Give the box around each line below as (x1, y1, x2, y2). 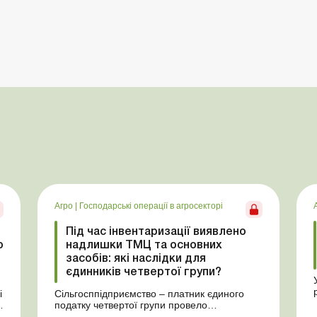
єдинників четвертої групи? (66, 267, 222, 277)
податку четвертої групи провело (54, 299, 208, 311)
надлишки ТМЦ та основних (66, 241, 223, 250)
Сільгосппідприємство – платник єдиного (54, 288, 245, 299)
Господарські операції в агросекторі (79, 201, 224, 211)
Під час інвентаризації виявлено (66, 227, 247, 237)
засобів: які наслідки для (66, 254, 207, 264)
